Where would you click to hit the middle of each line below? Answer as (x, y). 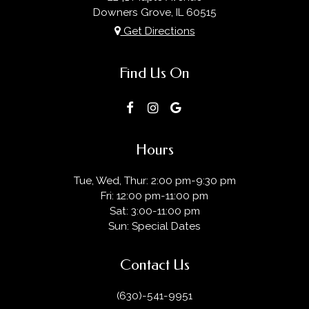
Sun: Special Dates (154, 226)
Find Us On (154, 73)
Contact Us (154, 265)
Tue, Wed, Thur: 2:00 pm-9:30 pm (154, 180)
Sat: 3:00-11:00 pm (154, 211)
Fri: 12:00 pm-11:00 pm (154, 196)
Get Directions (158, 31)
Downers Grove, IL (139, 12)
